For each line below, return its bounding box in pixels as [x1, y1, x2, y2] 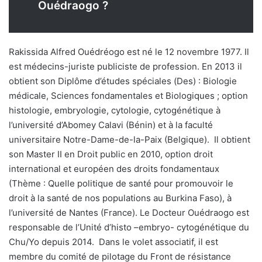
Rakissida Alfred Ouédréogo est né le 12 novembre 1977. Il [9, 46, 249, 58]
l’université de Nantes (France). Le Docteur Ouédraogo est [9, 207, 249, 219]
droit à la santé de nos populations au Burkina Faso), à [9, 192, 232, 204]
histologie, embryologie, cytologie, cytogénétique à [9, 105, 220, 116]
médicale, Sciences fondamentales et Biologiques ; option [9, 90, 248, 102]
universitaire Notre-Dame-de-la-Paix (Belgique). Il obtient [9, 134, 250, 146]
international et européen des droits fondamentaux [9, 163, 219, 175]
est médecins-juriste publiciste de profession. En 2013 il [9, 61, 242, 73]
